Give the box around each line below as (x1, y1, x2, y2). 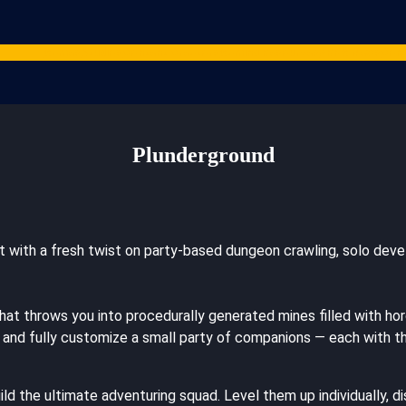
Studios (81, 45, 123, 59)
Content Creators (122, 45, 220, 59)
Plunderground (131, 142, 275, 167)
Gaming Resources (219, 45, 320, 59)
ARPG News (319, 45, 382, 59)
